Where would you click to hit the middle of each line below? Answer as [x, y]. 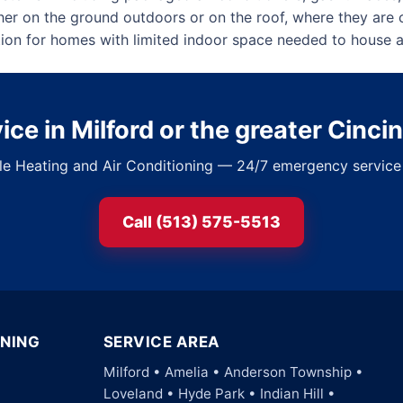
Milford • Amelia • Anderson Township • [233, 372]
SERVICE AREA [161, 342]
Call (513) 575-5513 [201, 222]
